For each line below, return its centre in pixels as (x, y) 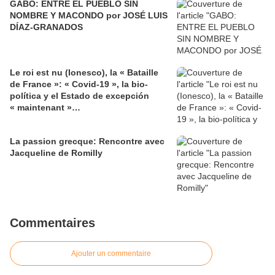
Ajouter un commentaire (111, 254)
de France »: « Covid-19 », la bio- (79, 84)
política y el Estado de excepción (79, 96)
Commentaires (52, 223)
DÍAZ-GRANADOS (46, 27)
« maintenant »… (45, 108)
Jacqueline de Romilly (56, 153)
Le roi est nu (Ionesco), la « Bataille (84, 73)
